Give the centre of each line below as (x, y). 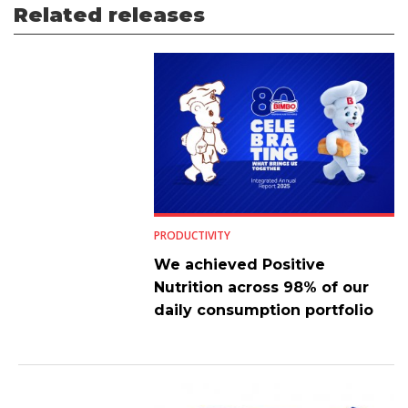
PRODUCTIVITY (192, 235)
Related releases (109, 15)
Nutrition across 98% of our (261, 287)
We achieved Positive (239, 264)
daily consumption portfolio (263, 310)
